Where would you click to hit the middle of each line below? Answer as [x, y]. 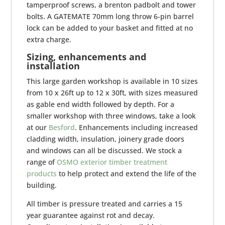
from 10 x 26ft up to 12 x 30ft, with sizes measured [113, 93]
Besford [62, 128]
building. [42, 185]
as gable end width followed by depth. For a [101, 104]
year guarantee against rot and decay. [91, 215]
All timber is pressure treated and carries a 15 [105, 204]
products [42, 174]
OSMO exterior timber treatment [112, 162]
